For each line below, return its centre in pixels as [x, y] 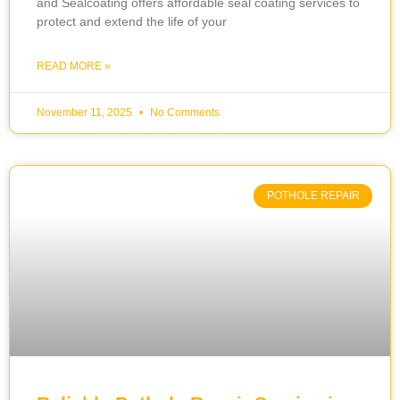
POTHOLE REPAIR [313, 196]
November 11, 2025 [86, 113]
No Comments [183, 113]
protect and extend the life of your [132, 22]
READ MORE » [74, 67]
